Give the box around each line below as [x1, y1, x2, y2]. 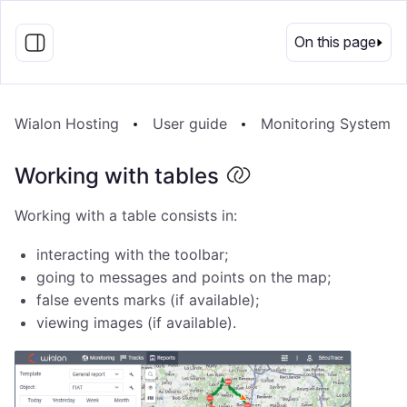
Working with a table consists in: [15, 206, 237, 224]
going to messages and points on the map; [36, 268, 331, 286]
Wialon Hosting [15, 114, 119, 133]
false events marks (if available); [36, 291, 259, 309]
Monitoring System [261, 114, 391, 133]
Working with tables [15, 163, 219, 189]
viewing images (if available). [36, 313, 236, 332]
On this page [294, 33, 376, 51]
